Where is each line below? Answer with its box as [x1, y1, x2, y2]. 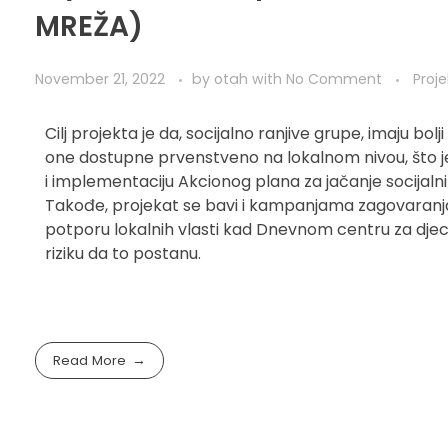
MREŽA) [35, 7, 143, 47]
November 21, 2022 [35, 69, 165, 90]
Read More [53, 351, 127, 371]
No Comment [286, 69, 382, 90]
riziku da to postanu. [45, 242, 201, 266]
